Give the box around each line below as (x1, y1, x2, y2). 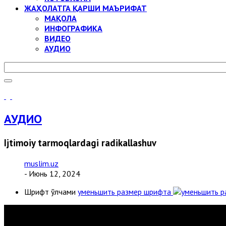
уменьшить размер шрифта (78, 186, 171, 197)
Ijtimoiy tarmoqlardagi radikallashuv (4, 136, 156, 149)
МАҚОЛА (44, 13, 77, 23)
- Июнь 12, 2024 (24, 168, 80, 179)
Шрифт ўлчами (24, 186, 76, 197)
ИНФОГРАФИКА (44, 23, 102, 33)
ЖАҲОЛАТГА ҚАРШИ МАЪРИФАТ (24, 3, 147, 13)
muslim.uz (24, 158, 59, 168)
